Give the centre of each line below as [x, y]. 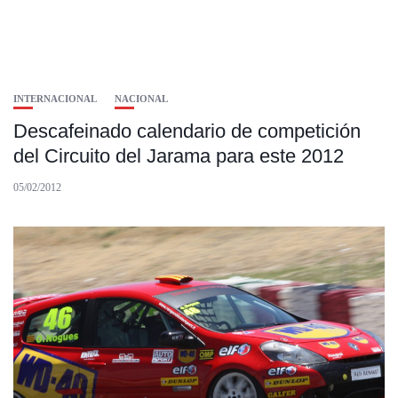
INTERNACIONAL [55, 99]
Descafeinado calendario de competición [187, 131]
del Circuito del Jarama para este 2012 [179, 156]
